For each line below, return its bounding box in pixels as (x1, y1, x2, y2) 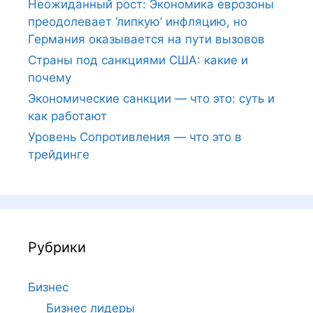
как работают (28, 109, 107, 123)
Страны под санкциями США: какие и (28, 53, 248, 67)
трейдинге (28, 147, 89, 161)
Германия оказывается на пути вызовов (28, 32, 265, 46)
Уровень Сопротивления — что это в (28, 130, 242, 144)
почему (28, 71, 71, 85)
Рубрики (28, 239, 86, 256)
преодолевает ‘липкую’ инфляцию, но (28, 15, 247, 29)
